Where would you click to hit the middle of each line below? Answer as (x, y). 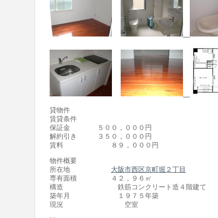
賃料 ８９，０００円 (104, 145)
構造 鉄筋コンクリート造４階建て (128, 187)
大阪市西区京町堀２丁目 (148, 170)
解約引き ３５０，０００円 (101, 136)
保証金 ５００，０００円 (101, 127)
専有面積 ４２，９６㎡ (101, 178)
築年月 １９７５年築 (104, 196)
